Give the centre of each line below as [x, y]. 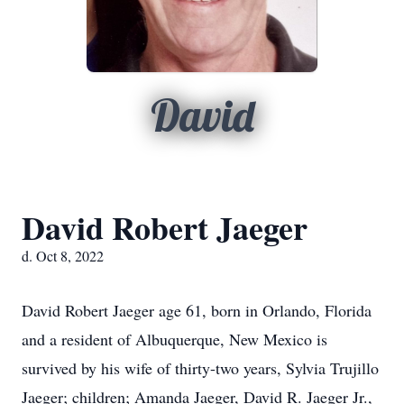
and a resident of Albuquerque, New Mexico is [174, 339]
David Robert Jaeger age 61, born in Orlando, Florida [197, 310]
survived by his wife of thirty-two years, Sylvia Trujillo [200, 368]
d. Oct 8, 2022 [63, 256]
